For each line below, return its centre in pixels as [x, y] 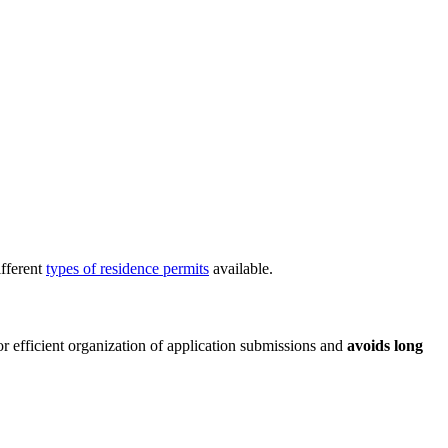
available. [241, 268]
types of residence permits [127, 268]
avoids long [385, 346]
